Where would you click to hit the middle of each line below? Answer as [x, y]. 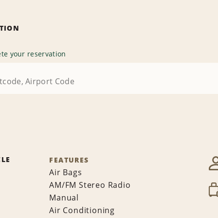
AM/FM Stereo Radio [90, 185]
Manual [64, 198]
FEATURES [69, 160]
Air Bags [66, 173]
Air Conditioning [82, 210]
